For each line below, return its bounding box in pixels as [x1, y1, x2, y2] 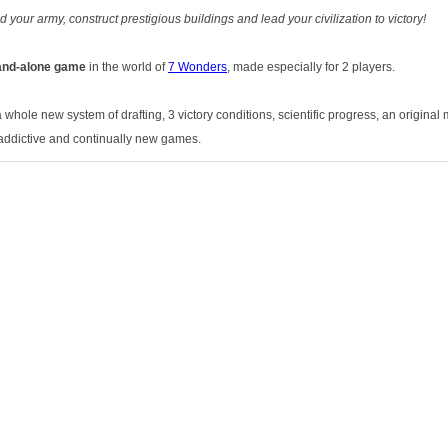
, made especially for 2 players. [227, 60, 395, 74]
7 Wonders [168, 60, 227, 74]
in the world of [86, 60, 168, 74]
